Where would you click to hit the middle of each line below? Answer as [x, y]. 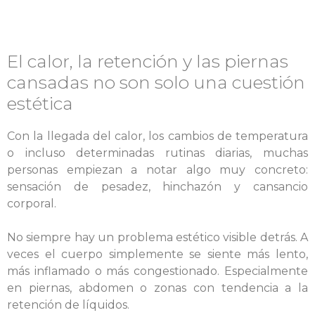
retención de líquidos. [68, 305]
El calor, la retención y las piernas [148, 61]
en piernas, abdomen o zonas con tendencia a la [157, 288]
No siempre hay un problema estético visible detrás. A [157, 237]
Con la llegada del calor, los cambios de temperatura [157, 136]
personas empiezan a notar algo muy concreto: [157, 170]
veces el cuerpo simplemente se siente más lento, [157, 254]
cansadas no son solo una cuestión [156, 82]
